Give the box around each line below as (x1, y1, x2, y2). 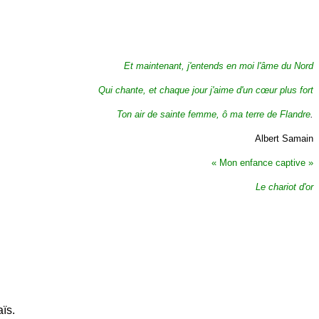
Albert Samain (255, 133, 313, 145)
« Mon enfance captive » (211, 157, 313, 169)
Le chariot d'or (256, 182, 313, 193)
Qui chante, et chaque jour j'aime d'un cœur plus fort (98, 85, 313, 96)
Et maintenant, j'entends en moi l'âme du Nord (124, 61, 313, 72)
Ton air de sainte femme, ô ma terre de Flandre (117, 109, 310, 120)
